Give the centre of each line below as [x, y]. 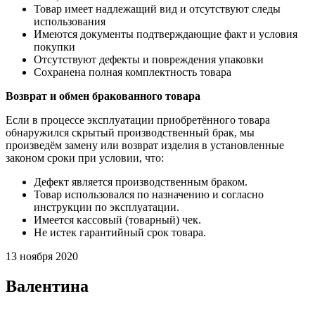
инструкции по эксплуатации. [107, 207]
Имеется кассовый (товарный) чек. [117, 219]
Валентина [47, 286]
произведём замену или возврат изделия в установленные [145, 145]
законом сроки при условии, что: [85, 157]
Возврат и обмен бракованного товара [103, 96]
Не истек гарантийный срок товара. [120, 232]
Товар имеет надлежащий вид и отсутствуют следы [157, 8]
